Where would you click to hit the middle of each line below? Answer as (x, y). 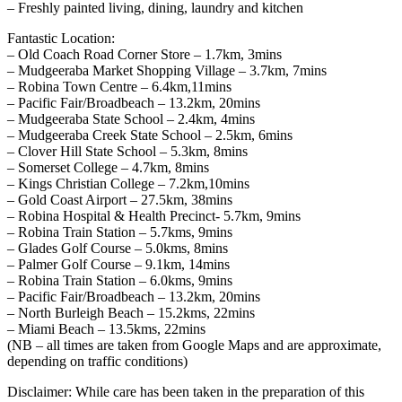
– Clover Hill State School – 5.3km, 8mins (127, 152)
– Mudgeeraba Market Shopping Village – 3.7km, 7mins (167, 71)
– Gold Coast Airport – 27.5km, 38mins (120, 200)
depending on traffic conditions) (97, 362)
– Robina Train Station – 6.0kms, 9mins (120, 281)
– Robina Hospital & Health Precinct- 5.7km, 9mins (154, 216)
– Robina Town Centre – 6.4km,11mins (119, 87)
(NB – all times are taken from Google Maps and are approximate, (194, 345)
